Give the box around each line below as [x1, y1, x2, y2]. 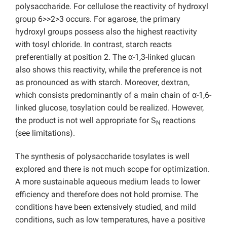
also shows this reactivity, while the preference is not [15, 64, 202, 74]
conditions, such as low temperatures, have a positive [15, 214, 205, 224]
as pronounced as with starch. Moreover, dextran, [15, 77, 190, 87]
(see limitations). [15, 128, 75, 138]
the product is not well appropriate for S [15, 115, 156, 125]
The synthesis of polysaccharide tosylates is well [15, 151, 190, 161]
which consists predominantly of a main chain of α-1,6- [15, 90, 211, 100]
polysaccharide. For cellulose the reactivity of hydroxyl [15, 1, 208, 11]
